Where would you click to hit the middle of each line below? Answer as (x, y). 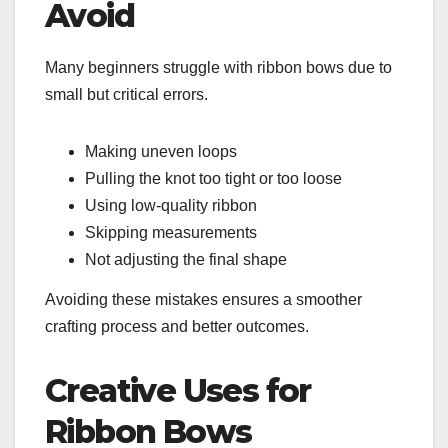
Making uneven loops (161, 151)
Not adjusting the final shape (186, 259)
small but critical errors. (126, 94)
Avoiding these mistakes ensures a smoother (203, 299)
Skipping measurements (171, 232)
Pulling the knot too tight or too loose (213, 178)
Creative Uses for (178, 390)
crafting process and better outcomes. (177, 326)
